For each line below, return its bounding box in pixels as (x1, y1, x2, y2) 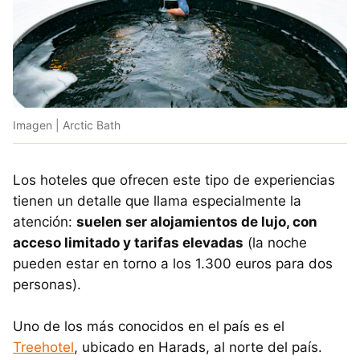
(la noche (243, 235, 307, 252)
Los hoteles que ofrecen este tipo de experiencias (13, 172, 335, 189)
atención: (13, 214, 76, 231)
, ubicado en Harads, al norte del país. (74, 339, 322, 356)
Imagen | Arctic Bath (13, 118, 121, 133)
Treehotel (13, 339, 74, 356)
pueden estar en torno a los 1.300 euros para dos (13, 256, 333, 272)
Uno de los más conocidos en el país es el (13, 318, 284, 335)
